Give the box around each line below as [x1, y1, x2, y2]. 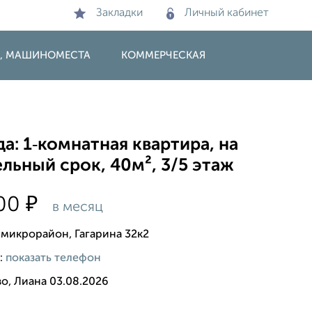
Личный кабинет [185, 8, 269, 19]
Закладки [96, 8, 143, 19]
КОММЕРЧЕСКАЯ [121, 50, 205, 61]
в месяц [49, 200, 104, 214]
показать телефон [6, 252, 102, 264]
